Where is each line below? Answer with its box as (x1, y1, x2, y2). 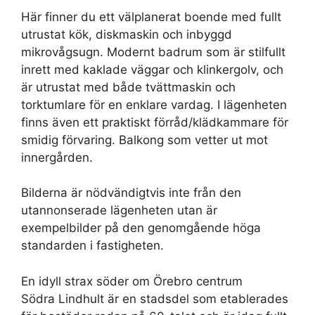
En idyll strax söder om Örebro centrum (21, 274, 243, 288)
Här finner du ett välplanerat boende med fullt (21, 9, 281, 24)
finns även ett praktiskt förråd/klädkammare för (21, 115, 288, 129)
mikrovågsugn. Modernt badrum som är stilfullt (21, 44, 285, 59)
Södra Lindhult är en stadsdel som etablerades (21, 291, 288, 306)
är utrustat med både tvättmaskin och (21, 79, 236, 94)
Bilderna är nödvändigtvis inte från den (21, 186, 241, 200)
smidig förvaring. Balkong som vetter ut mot (21, 132, 268, 147)
